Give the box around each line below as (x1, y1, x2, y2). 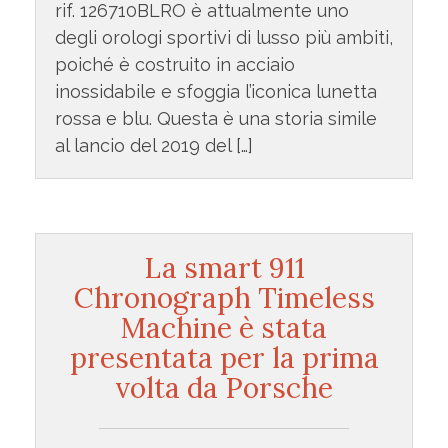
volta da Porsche (115, 369, 333, 406)
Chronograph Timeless (73, 279, 375, 316)
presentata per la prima (69, 339, 379, 376)
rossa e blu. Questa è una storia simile (54, 107, 377, 129)
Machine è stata (121, 309, 327, 346)
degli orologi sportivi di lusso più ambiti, (54, 26, 393, 48)
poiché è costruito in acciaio (54, 53, 295, 75)
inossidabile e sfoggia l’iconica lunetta (54, 80, 377, 102)
